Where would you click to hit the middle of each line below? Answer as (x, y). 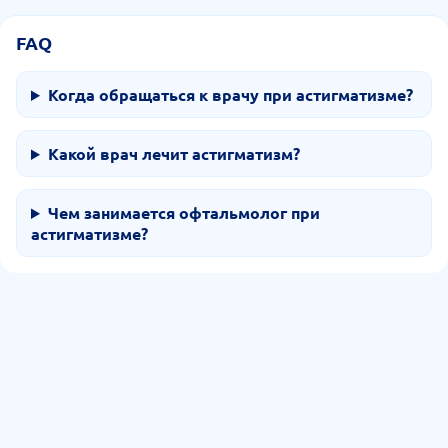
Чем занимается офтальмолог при (183, 212)
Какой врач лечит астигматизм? (173, 153)
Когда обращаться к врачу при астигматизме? (230, 94)
